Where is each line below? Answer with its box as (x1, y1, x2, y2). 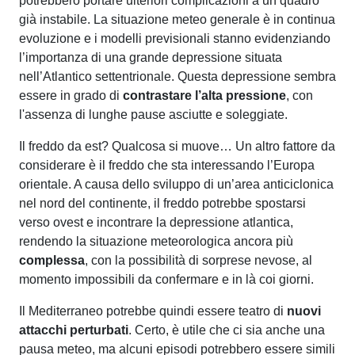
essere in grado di (19, 88, 123, 102)
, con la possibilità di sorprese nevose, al (85, 253, 312, 267)
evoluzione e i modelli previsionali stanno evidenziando (19, 31, 330, 45)
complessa (19, 253, 85, 267)
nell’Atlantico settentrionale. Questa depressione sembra (19, 69, 336, 83)
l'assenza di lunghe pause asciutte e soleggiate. (19, 107, 288, 121)
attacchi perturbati (19, 323, 128, 337)
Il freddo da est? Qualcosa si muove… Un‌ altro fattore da (19, 139, 335, 153)
